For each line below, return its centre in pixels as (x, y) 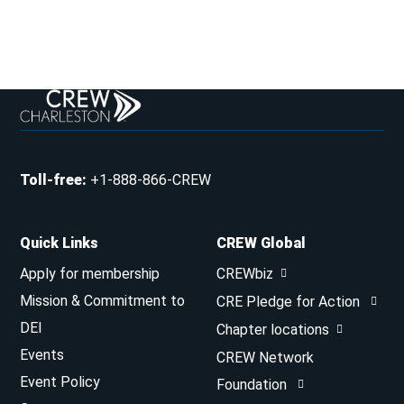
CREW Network (265, 358)
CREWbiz (245, 274)
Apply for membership (90, 274)
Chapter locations (273, 330)
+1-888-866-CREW (151, 180)
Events (42, 355)
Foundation (253, 385)
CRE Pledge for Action (290, 302)
